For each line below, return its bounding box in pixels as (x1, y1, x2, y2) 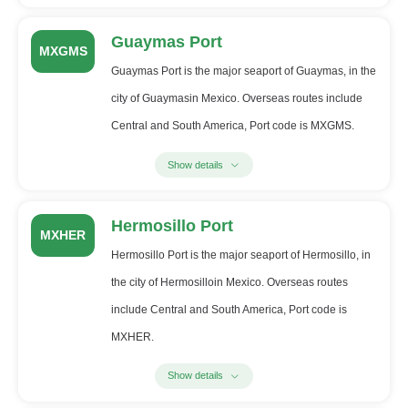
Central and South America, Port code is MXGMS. (110, 119, 354, 133)
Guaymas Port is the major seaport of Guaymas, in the (110, 65, 376, 78)
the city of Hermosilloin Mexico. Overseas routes (110, 275, 348, 289)
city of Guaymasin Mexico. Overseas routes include (110, 92, 362, 106)
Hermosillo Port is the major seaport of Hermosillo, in (110, 248, 371, 261)
